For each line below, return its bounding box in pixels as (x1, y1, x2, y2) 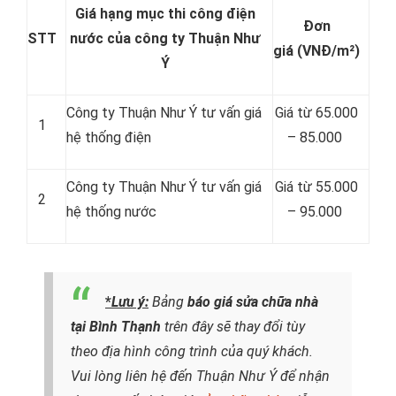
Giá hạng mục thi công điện (74, 5, 255, 22)
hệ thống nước (66, 203, 156, 220)
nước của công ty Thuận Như (70, 30, 260, 47)
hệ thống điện (66, 129, 151, 146)
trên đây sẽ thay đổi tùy (161, 318, 305, 335)
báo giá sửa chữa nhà (187, 293, 318, 310)
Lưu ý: (111, 293, 148, 310)
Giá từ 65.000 (275, 104, 358, 121)
